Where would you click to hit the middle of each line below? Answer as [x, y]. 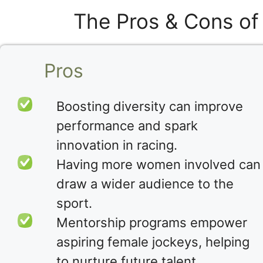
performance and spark [127, 126]
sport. [74, 203]
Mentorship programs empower [152, 223]
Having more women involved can [159, 165]
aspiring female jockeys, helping [153, 242]
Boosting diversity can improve [150, 107]
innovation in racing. [117, 145]
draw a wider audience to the [145, 184]
